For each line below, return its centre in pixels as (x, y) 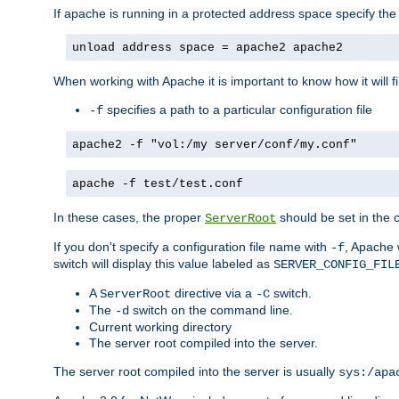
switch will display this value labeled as (163, 263)
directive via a (213, 293)
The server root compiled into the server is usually (196, 371)
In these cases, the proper (129, 217)
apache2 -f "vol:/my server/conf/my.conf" (215, 144)
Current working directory (160, 326)
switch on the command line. (211, 309)
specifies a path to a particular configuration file (238, 109)
